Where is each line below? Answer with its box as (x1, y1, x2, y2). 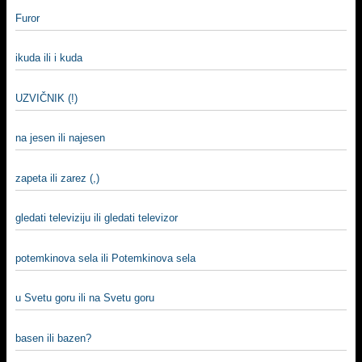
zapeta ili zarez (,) (15, 171, 99, 184)
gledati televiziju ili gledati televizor (15, 212, 178, 224)
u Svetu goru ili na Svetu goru (15, 292, 154, 304)
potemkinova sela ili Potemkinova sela (15, 251, 196, 264)
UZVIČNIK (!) (15, 91, 78, 104)
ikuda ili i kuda (15, 52, 82, 64)
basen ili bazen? (15, 331, 91, 344)
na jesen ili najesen (15, 132, 105, 144)
